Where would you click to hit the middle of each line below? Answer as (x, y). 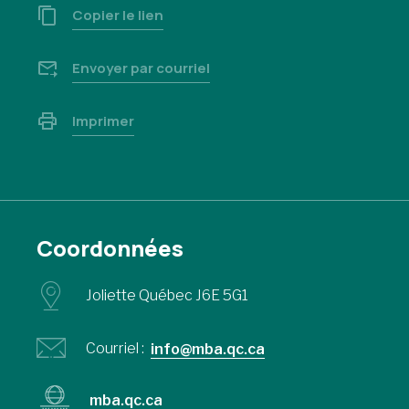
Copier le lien (118, 15)
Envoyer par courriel (141, 68)
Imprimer (103, 121)
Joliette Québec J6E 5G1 (167, 295)
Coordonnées (110, 248)
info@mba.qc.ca (208, 349)
